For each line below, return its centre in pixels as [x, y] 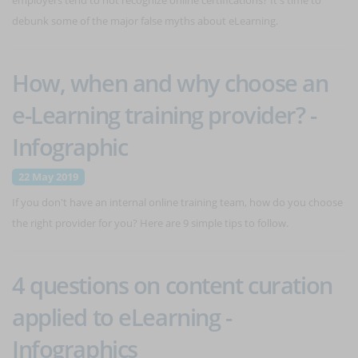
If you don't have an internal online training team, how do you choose [177, 202]
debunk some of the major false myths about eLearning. [145, 21]
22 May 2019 [48, 177]
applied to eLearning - [122, 317]
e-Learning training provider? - [164, 115]
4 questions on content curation [172, 285]
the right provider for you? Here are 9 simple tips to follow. [150, 223]
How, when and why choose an [170, 83]
